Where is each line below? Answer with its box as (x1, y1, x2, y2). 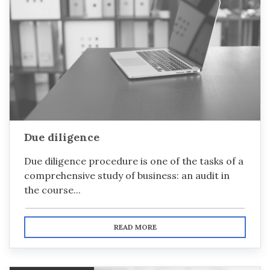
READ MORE (113, 222, 157, 231)
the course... (24, 184, 81, 196)
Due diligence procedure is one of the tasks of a (24, 155, 243, 167)
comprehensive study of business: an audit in (24, 169, 230, 181)
